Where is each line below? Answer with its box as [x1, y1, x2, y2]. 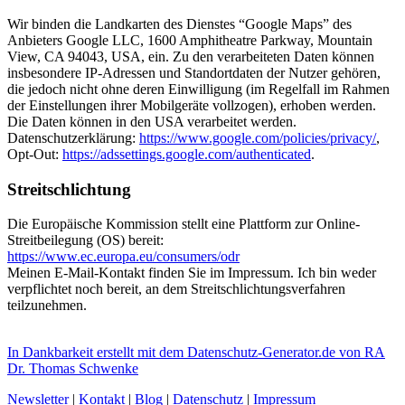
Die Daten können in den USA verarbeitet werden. [7, 113, 297, 129]
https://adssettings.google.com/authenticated [62, 146, 311, 162]
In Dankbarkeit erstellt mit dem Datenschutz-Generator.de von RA [7, 344, 385, 361]
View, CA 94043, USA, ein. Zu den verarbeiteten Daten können [7, 48, 374, 64]
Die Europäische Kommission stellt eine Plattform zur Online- [7, 216, 360, 232]
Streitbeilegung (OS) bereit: [7, 232, 164, 249]
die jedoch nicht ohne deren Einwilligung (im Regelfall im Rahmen [7, 80, 390, 97]
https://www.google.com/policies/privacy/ [139, 129, 376, 146]
